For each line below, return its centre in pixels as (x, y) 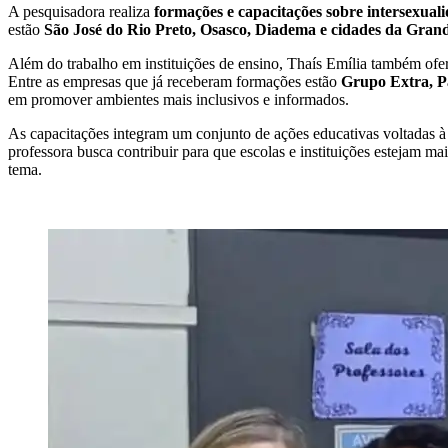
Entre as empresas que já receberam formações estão (174, 81)
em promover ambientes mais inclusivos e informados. (178, 99)
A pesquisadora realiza (81, 11)
